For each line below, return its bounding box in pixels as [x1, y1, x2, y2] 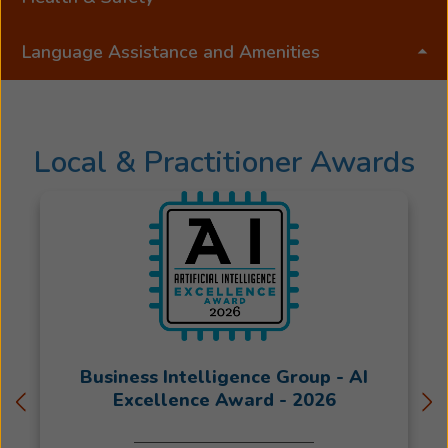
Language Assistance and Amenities [22, 40, 320, 65]
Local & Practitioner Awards [33, 141, 415, 183]
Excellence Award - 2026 [112, 387, 336, 412]
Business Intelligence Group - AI [80, 364, 368, 389]
